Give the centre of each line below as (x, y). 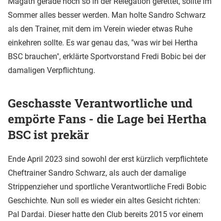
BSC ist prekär (48, 134)
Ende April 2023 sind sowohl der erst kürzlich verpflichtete (108, 159)
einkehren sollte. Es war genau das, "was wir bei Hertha (103, 42)
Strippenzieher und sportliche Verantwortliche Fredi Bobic (107, 186)
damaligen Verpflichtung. (53, 70)
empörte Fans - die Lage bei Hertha (107, 119)
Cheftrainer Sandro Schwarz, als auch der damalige (97, 173)
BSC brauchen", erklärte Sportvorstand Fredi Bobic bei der (107, 56)
